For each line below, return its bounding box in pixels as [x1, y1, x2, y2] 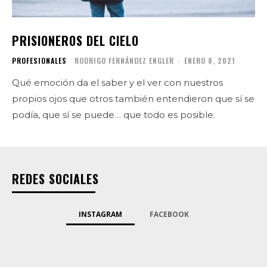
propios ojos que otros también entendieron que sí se [12, 92, 254, 104]
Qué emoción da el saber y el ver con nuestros [12, 76, 223, 88]
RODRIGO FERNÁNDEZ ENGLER [74, 55, 174, 66]
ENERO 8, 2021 [184, 55, 235, 66]
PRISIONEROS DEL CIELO [12, 31, 139, 49]
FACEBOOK [149, 209, 189, 219]
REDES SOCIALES [12, 169, 99, 188]
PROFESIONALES [12, 55, 67, 66]
